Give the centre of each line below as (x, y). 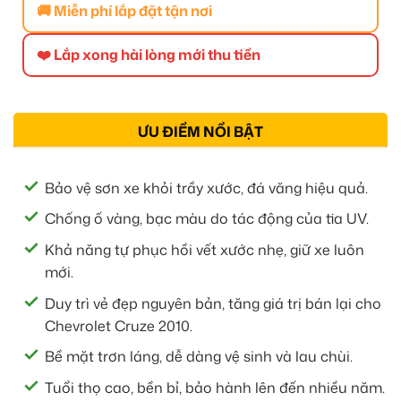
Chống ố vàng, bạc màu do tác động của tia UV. (207, 219)
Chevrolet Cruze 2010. (119, 325)
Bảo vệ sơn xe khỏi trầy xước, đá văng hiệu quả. (206, 188)
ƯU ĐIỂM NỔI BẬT (200, 131)
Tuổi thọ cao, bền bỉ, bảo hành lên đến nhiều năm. (215, 387)
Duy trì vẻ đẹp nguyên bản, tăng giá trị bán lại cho (213, 303)
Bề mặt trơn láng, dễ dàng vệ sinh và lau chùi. (199, 357)
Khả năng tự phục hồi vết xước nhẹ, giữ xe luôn (205, 250)
